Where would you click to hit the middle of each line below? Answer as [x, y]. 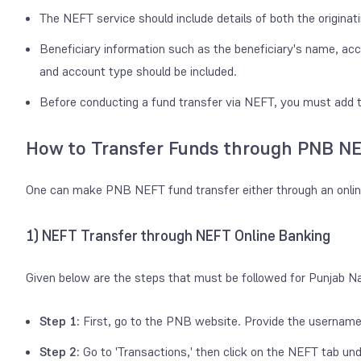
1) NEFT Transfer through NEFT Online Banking [178, 236]
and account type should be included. [138, 71]
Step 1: [61, 321]
